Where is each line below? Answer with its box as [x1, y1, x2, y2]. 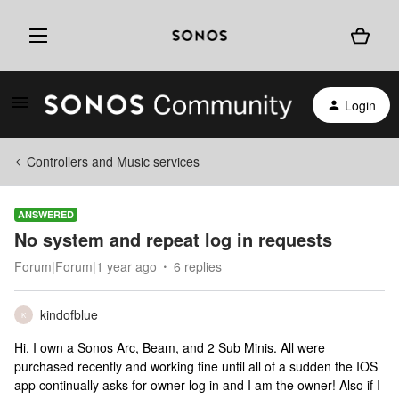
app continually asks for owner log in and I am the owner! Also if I [14, 376, 380, 394]
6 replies [174, 257, 222, 275]
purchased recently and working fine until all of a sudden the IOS [14, 357, 378, 375]
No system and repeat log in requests [14, 226, 332, 252]
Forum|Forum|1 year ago [14, 257, 157, 275]
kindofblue [40, 305, 98, 323]
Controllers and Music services [27, 152, 199, 170]
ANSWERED [18, 208, 74, 221]
